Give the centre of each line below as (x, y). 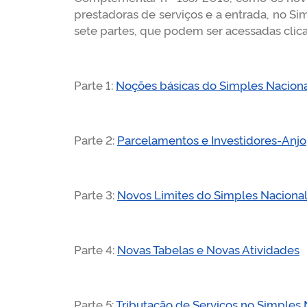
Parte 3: (96, 194)
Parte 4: (96, 249)
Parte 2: (96, 139)
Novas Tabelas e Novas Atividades (208, 249)
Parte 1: (95, 85)
